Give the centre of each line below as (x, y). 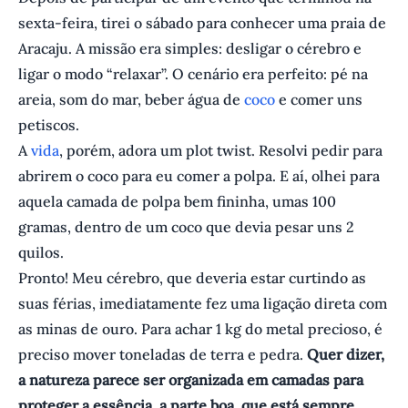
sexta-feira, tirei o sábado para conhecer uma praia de (202, 23)
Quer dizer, (346, 355)
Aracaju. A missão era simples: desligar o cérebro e (190, 49)
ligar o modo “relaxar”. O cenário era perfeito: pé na (193, 74)
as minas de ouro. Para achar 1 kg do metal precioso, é (200, 329)
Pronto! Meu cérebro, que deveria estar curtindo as (192, 278)
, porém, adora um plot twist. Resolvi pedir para (221, 151)
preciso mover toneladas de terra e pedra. (163, 355)
